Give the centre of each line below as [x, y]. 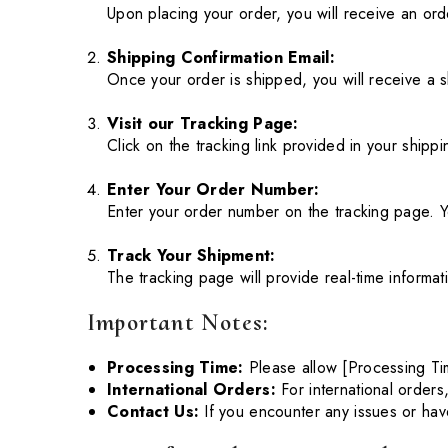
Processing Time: [175, 367]
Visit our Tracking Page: [203, 123]
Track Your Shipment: [191, 255]
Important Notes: [178, 322]
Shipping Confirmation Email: [221, 57]
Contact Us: [153, 411]
